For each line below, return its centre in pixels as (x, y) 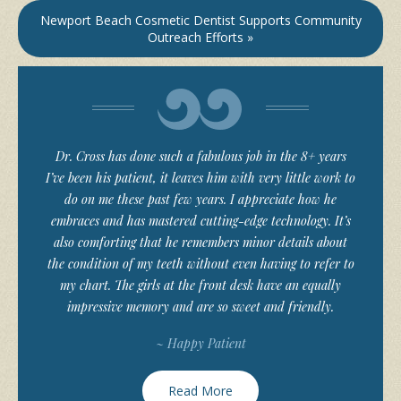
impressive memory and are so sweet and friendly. (200, 306)
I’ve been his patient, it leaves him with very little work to (200, 177)
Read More (200, 390)
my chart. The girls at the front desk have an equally (200, 285)
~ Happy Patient (200, 344)
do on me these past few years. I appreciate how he (200, 199)
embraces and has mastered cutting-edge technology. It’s (200, 220)
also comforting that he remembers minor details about (200, 242)
